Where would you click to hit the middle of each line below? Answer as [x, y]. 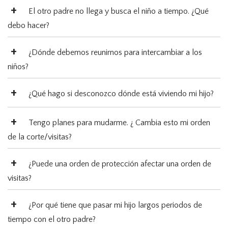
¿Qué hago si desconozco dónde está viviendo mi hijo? [121, 94]
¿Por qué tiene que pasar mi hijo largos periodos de [115, 205]
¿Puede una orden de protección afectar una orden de [120, 164]
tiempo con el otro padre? [52, 220]
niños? [18, 67]
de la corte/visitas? [40, 137]
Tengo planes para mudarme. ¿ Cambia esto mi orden [119, 123]
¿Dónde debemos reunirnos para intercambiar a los [115, 53]
